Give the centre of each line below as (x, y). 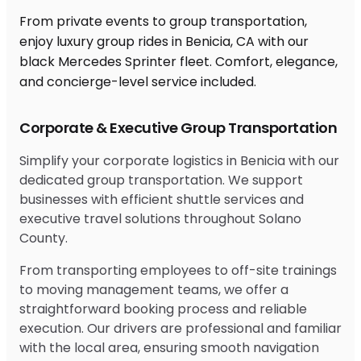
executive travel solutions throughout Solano (160, 218)
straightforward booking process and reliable (163, 309)
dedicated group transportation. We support (161, 180)
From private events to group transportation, (163, 21)
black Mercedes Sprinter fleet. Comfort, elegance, (178, 61)
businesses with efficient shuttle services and (162, 199)
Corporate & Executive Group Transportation (178, 127)
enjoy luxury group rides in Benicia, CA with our (164, 41)
